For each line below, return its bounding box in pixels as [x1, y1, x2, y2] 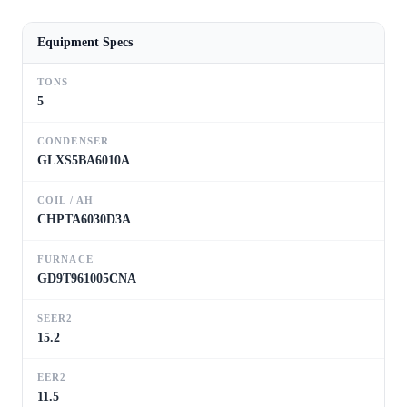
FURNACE [37, 253, 94, 264]
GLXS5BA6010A [37, 153, 130, 167]
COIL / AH [37, 194, 94, 205]
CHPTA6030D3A [37, 212, 131, 226]
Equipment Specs [37, 35, 133, 49]
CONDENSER [37, 134, 109, 146]
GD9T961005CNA [37, 271, 136, 285]
